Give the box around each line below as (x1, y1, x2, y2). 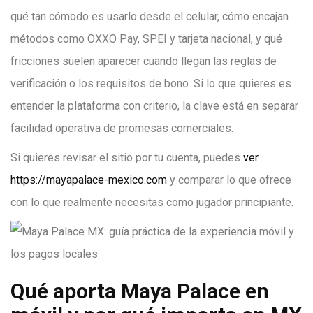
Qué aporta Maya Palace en (10, 279, 269, 303)
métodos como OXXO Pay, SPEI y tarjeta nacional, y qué (10, 32, 282, 45)
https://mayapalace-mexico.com (10, 173, 167, 187)
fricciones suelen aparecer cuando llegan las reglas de (10, 54, 277, 68)
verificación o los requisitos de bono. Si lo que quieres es (10, 77, 291, 90)
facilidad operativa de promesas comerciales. (10, 122, 233, 135)
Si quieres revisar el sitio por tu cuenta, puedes (10, 151, 243, 164)
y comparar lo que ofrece (167, 173, 291, 187)
